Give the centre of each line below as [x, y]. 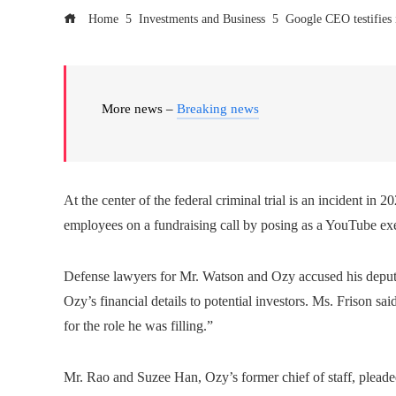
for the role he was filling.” [138, 326]
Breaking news [218, 109]
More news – [139, 109]
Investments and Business [202, 19]
